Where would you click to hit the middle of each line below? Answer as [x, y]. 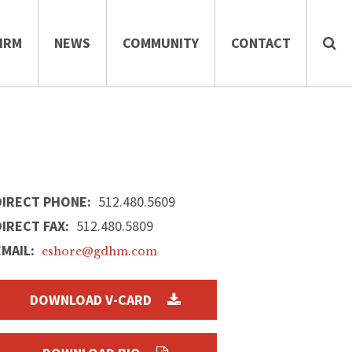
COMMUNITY [161, 43]
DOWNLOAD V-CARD [91, 300]
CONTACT [261, 43]
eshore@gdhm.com [100, 251]
